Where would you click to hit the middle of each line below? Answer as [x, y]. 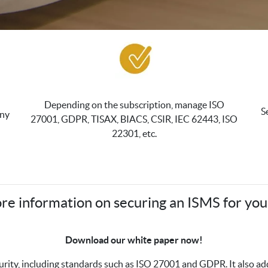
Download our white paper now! [134, 240]
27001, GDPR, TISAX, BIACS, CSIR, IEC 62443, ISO [134, 119]
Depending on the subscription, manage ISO [134, 105]
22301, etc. [134, 134]
